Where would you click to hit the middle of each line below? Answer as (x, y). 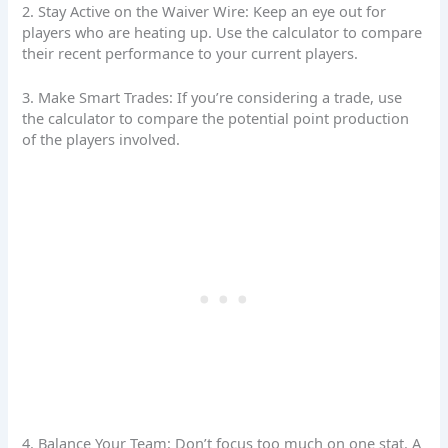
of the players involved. (101, 138)
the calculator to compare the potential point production (216, 117)
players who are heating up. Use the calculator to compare (222, 31)
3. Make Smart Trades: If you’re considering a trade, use (212, 96)
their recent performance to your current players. (190, 52)
